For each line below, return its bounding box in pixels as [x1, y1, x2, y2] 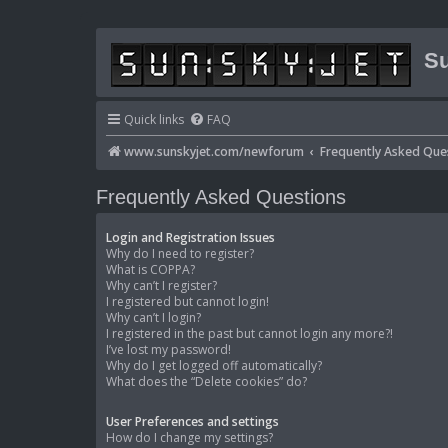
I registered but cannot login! [106, 293, 269, 311]
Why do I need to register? [106, 245, 254, 263]
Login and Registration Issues [106, 229, 275, 247]
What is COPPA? [106, 261, 195, 279]
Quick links [124, 111, 184, 129]
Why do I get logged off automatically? [106, 357, 322, 375]
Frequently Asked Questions [96, 185, 346, 208]
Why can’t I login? [106, 309, 201, 327]
